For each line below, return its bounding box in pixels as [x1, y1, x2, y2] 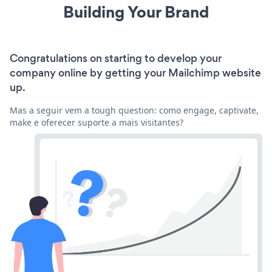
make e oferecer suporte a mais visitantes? [10, 117, 183, 129]
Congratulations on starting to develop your [10, 51, 222, 66]
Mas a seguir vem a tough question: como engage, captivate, [10, 104, 259, 117]
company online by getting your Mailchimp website [10, 66, 261, 81]
